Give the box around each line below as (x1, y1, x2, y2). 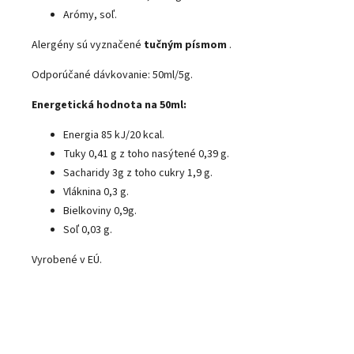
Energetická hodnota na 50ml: (32, 96, 186, 113)
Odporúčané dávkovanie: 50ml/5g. (32, 66, 193, 83)
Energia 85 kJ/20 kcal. (63, 126, 164, 143)
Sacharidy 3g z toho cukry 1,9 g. (63, 164, 213, 181)
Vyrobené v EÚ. (32, 251, 102, 268)
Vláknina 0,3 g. (63, 183, 129, 200)
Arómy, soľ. (63, 6, 117, 23)
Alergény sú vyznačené (32, 36, 144, 53)
